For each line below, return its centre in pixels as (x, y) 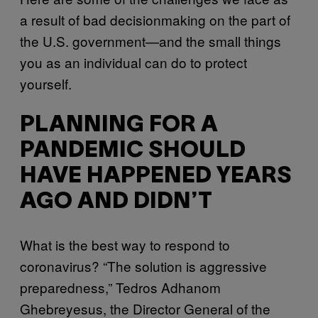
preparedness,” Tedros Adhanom (120, 287)
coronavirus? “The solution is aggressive (143, 265)
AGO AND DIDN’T (116, 202)
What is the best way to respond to (125, 244)
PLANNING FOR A (119, 126)
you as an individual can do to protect (133, 62)
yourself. (46, 83)
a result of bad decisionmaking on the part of (155, 19)
